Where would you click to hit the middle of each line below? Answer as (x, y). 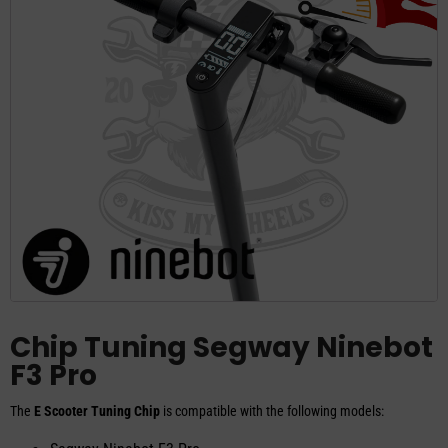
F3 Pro (53, 375)
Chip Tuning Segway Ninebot (221, 347)
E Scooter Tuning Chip (97, 411)
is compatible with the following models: (272, 411)
